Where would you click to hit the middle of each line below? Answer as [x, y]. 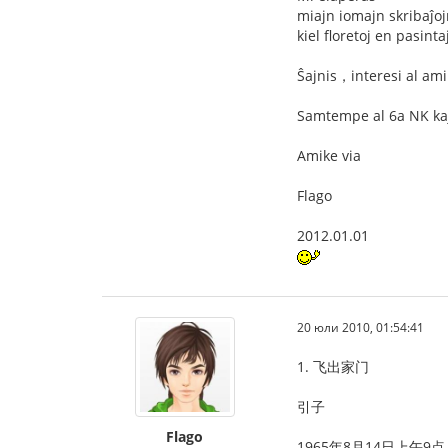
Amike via [329, 155]
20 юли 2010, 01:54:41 [360, 327]
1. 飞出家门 [333, 366]
